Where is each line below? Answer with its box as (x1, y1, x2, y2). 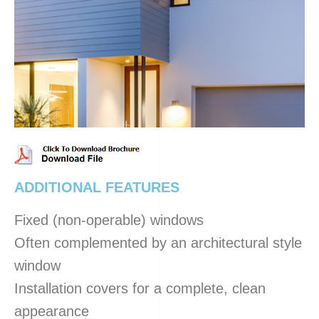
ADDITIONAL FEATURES (14, 179, 179, 195)
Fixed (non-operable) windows (14, 211, 204, 228)
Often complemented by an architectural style (14, 234, 302, 251)
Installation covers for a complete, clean (14, 280, 266, 296)
